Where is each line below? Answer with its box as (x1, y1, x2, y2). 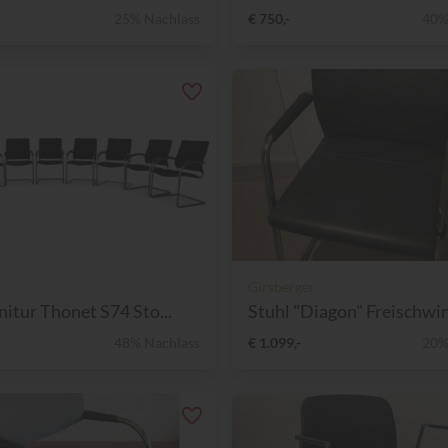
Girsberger (248, 277, 315, 295)
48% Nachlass (114, 333, 200, 351)
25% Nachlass (114, 9, 200, 27)
